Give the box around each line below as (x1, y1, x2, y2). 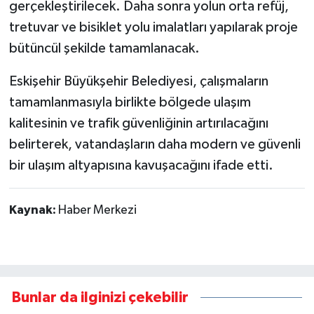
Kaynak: (8, 203, 58, 217)
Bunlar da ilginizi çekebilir (12, 289, 189, 305)
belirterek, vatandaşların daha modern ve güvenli (8, 137, 301, 151)
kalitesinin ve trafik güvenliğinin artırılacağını (8, 116, 268, 130)
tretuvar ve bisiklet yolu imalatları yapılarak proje (8, 20, 298, 34)
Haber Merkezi (57, 203, 137, 217)
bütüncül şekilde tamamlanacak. (8, 41, 200, 55)
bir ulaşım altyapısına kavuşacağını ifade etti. (8, 158, 273, 172)
